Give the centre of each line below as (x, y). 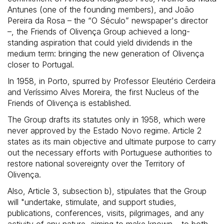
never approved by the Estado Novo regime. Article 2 (104, 131)
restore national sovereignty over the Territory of (96, 164)
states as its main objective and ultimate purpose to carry (112, 142)
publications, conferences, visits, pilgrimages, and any (106, 213)
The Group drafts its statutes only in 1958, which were (106, 120)
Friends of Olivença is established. (69, 103)
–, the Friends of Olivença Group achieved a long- (99, 32)
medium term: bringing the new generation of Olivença (106, 54)
